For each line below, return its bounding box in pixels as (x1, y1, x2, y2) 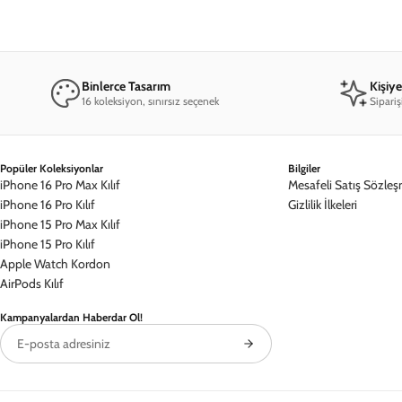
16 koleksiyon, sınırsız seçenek (81, 93, 219, 108)
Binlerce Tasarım (81, 77, 170, 94)
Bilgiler (288, 161, 320, 175)
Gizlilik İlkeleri (288, 196, 357, 213)
